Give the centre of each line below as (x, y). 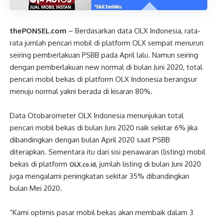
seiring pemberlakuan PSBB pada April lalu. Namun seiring (104, 55)
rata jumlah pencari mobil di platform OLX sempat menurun (107, 43)
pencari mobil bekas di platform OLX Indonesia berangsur (103, 79)
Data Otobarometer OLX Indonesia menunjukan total (97, 115)
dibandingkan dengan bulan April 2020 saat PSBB (90, 139)
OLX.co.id (83, 164)
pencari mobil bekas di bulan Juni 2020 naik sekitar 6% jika (104, 127)
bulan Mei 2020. (37, 188)
